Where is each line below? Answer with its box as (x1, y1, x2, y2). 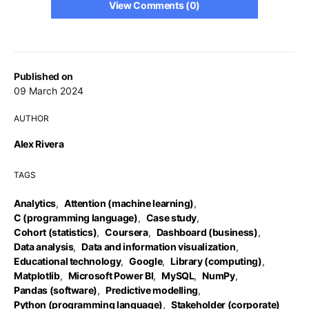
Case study (146, 212, 197, 223)
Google (129, 255, 163, 267)
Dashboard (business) (156, 226, 258, 238)
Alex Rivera (14, 138, 64, 150)
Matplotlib (14, 270, 60, 281)
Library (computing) (170, 255, 262, 267)
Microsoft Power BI (68, 270, 154, 281)
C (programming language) (14, 212, 138, 223)
